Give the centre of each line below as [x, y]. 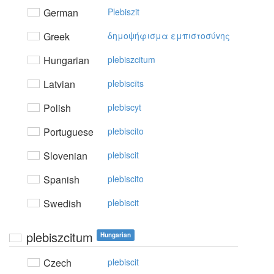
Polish [56, 108]
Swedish [61, 203]
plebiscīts [126, 83]
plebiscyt [124, 107]
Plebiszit [124, 12]
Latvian [58, 84]
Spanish [60, 180]
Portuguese [67, 132]
